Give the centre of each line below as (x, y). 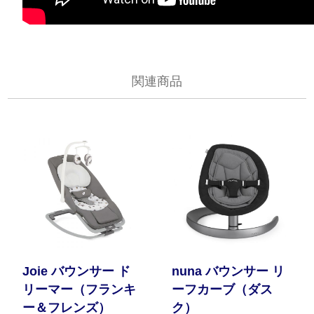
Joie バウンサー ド (77, 272)
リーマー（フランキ (80, 290)
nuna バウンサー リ (228, 272)
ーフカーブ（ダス (223, 290)
